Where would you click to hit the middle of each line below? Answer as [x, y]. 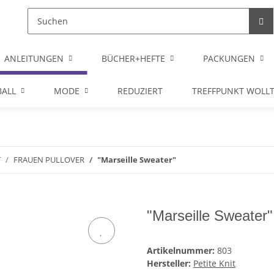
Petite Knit [214, 264]
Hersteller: [169, 264]
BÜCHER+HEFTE [133, 58]
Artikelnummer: [182, 251]
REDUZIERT [140, 91]
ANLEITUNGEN [34, 58]
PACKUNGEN [229, 58]
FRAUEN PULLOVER [49, 160]
